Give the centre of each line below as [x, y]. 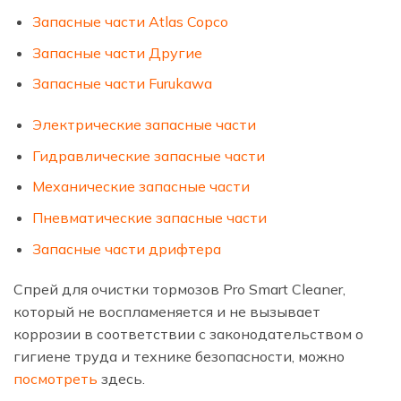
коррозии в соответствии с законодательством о [188, 334]
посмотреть [57, 379]
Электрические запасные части [144, 125]
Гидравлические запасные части [148, 155]
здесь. [123, 379]
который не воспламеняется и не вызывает [167, 312]
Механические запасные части [141, 187]
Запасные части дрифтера [126, 248]
